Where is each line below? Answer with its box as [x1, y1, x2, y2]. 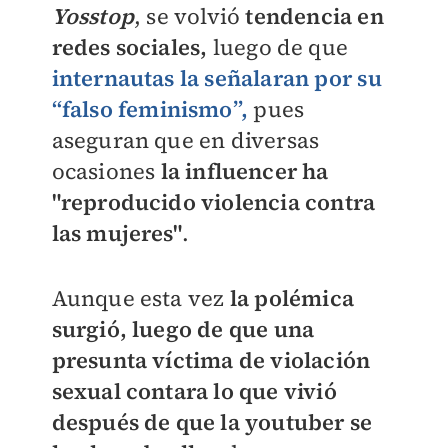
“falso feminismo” [51, 94, 241, 124]
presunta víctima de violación [51, 345, 371, 375]
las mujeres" [51, 218, 182, 248]
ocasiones [51, 156, 161, 186]
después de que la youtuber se [51, 407, 373, 437]
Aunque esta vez [51, 283, 225, 313]
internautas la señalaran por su [51, 63, 382, 93]
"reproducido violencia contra [51, 187, 376, 217]
